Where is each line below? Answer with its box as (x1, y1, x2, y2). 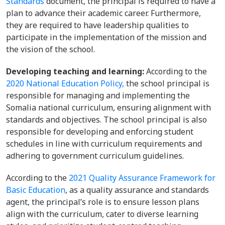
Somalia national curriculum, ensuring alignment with (6, 102, 211, 113)
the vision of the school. (6, 44, 99, 55)
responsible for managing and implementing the (6, 90, 190, 101)
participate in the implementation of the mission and (6, 32, 206, 43)
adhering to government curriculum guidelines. (6, 150, 188, 161)
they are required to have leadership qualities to (6, 20, 189, 31)
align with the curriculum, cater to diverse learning (6, 208, 198, 219)
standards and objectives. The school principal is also (6, 114, 207, 125)
